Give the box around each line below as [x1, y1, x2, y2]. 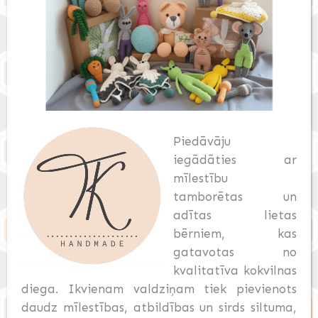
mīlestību [173, 171, 228, 186]
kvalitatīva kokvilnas [173, 263, 297, 278]
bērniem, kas [173, 226, 297, 241]
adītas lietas [173, 208, 297, 223]
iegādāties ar [173, 153, 297, 168]
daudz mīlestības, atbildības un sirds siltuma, [21, 300, 297, 315]
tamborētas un [173, 190, 297, 204]
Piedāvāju [173, 134, 231, 149]
